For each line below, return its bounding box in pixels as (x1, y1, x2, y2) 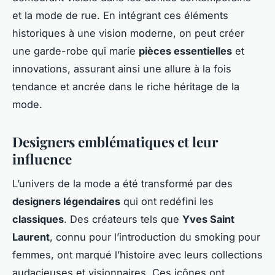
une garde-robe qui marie (12, 44, 139, 57)
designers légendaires (12, 195, 120, 208)
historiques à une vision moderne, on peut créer (12, 26, 244, 39)
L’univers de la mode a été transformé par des (12, 177, 233, 190)
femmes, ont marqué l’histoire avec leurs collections (12, 249, 263, 261)
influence (12, 149, 72, 168)
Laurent (12, 231, 50, 244)
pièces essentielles (139, 44, 232, 57)
